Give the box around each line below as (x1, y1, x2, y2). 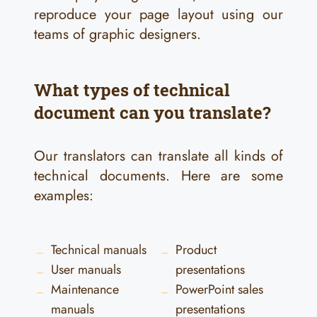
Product (175, 241, 217, 259)
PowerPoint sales (175, 280, 263, 299)
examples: (34, 185, 93, 206)
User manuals (51, 260, 121, 279)
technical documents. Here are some (34, 166, 283, 186)
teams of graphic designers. (34, 24, 201, 45)
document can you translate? (34, 101, 271, 124)
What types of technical (34, 79, 230, 101)
